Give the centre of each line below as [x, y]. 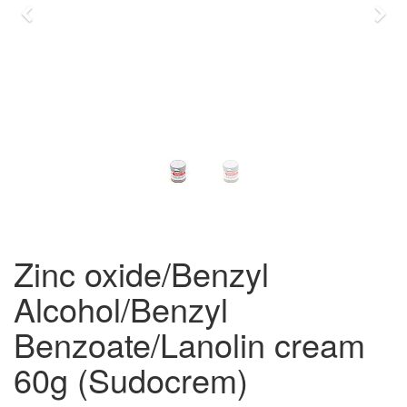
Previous [68, 17]
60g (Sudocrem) [131, 379]
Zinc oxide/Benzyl [141, 273]
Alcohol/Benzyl [121, 308]
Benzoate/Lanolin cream [189, 344]
